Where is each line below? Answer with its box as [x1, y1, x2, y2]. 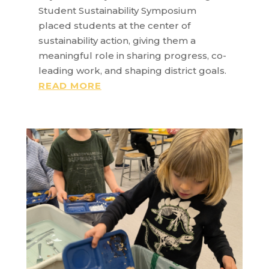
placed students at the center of [38, 19, 190, 31]
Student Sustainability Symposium [38, 4, 196, 16]
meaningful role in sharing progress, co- [38, 49, 226, 61]
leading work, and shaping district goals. [38, 64, 226, 76]
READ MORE [38, 79, 101, 91]
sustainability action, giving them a [38, 34, 196, 46]
